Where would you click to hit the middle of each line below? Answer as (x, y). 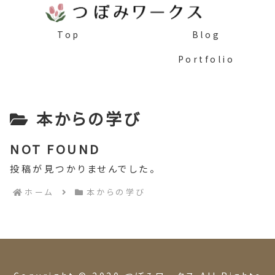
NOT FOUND (55, 149)
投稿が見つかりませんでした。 (83, 168)
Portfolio (206, 59)
